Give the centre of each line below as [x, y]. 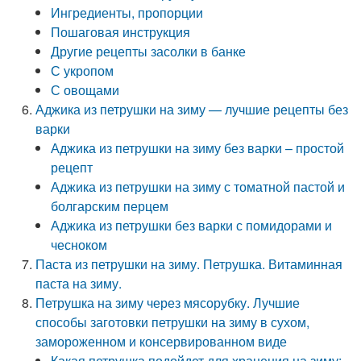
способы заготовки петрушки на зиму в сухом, [173, 322]
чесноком [79, 245]
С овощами [85, 90]
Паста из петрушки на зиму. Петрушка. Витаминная [189, 264]
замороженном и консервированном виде [162, 341]
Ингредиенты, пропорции [127, 12]
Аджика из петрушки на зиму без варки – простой [198, 148]
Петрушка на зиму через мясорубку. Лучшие [168, 303]
